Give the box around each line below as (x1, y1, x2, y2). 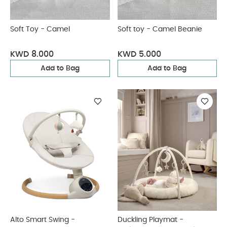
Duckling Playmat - (117, 216, 183, 223)
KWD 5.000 (117, 50, 161, 58)
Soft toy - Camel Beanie (117, 26, 202, 33)
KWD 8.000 (10, 50, 54, 58)
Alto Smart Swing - (10, 216, 75, 223)
